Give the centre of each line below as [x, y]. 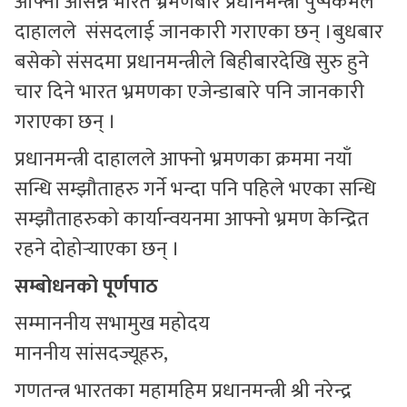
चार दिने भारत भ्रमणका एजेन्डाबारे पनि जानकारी [189, 92]
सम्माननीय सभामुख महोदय [112, 323]
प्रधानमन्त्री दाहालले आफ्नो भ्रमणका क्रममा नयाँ [183, 159]
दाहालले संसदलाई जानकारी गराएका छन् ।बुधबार [199, 32]
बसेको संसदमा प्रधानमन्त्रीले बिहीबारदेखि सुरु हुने [192, 62]
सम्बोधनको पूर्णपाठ [86, 286]
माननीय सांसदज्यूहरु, [91, 353]
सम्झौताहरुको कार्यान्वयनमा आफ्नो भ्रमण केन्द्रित [192, 219]
